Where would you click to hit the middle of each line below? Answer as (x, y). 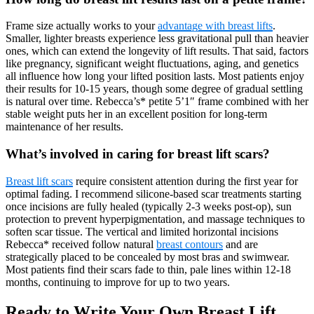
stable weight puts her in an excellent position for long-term (136, 114)
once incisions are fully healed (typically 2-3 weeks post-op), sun (149, 206)
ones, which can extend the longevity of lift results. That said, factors (157, 51)
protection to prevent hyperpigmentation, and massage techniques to (155, 219)
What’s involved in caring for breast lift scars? (138, 153)
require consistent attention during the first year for (185, 181)
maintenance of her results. (64, 127)
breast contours (190, 244)
